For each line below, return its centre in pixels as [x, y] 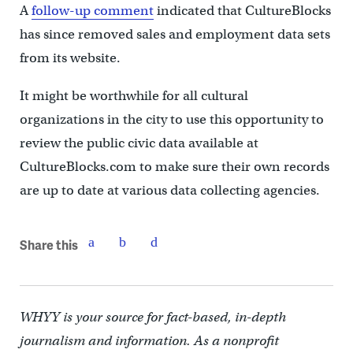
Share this [48, 244]
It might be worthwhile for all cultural [134, 96]
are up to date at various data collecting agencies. [169, 190]
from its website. [70, 58]
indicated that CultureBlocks [242, 11]
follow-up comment [92, 11]
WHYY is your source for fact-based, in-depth [152, 317]
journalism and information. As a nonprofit [149, 341]
